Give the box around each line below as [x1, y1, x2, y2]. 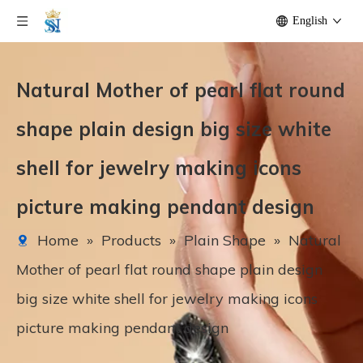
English [293, 15, 327, 27]
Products [101, 231, 161, 250]
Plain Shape [184, 231, 266, 250]
